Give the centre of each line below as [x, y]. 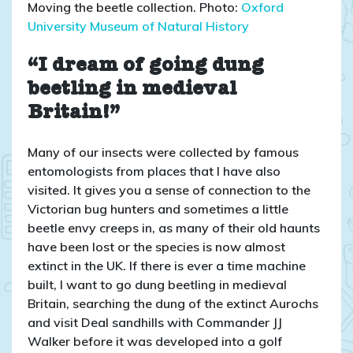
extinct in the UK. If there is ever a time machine [167, 265]
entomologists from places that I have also [154, 171]
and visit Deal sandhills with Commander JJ [155, 322]
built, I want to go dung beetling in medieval [157, 284]
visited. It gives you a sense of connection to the [169, 190]
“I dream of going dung [146, 66]
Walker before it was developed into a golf [155, 341]
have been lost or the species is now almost [156, 246]
